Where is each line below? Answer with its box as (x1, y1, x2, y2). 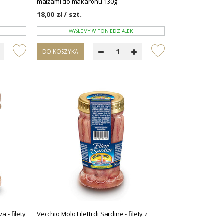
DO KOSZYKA (42, 47, 79, 56)
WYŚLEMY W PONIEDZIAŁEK (69, 27, 133, 34)
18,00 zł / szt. (37, 10, 82, 19)
